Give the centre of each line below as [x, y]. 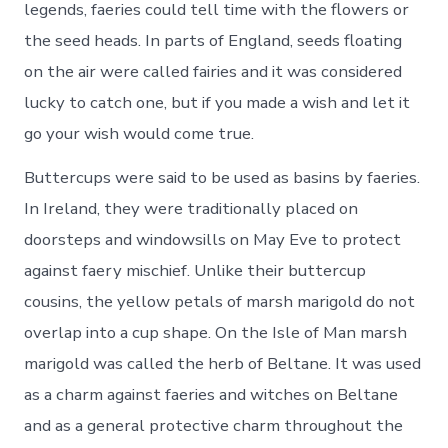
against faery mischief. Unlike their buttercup [195, 270]
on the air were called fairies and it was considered [213, 71]
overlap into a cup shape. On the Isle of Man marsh [216, 332]
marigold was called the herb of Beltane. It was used [223, 363]
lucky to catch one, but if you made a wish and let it [217, 102]
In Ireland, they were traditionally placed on [191, 208]
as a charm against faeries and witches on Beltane [211, 394]
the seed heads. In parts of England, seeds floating [213, 40]
